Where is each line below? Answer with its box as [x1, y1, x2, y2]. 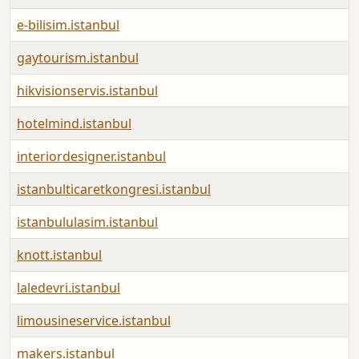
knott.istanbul [17, 246, 102, 264]
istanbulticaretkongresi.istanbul [17, 180, 211, 199]
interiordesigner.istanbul [17, 147, 166, 166]
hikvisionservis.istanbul [17, 82, 158, 100]
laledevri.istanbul [17, 279, 120, 297]
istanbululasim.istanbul [17, 213, 158, 232]
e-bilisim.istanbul [17, 16, 119, 34]
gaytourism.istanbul [17, 49, 139, 67]
